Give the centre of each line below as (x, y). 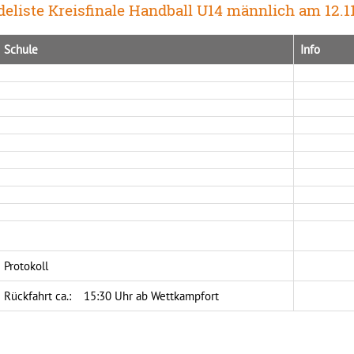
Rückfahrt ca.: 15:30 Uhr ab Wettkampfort (111, 296)
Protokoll (26, 266)
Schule (21, 50)
